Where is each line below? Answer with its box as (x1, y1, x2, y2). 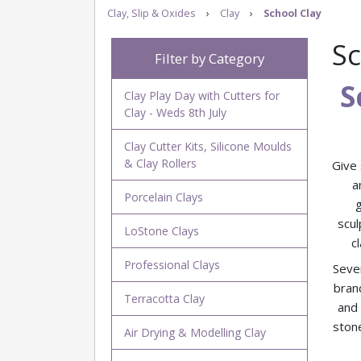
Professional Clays (123, 257, 220, 272)
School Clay (263, 6, 322, 20)
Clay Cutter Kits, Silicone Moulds (123, 139, 292, 154)
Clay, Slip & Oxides (107, 6, 196, 20)
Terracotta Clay (123, 291, 205, 306)
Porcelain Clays (123, 189, 203, 205)
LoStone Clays (123, 223, 199, 239)
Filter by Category (154, 49, 264, 68)
